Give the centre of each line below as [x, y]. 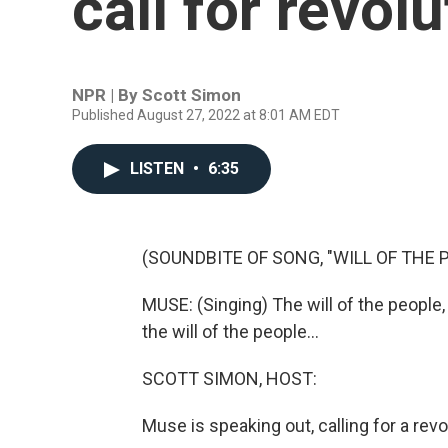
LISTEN [159, 168]
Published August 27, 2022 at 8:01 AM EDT [206, 115]
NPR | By [107, 95]
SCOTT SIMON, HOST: [229, 378]
